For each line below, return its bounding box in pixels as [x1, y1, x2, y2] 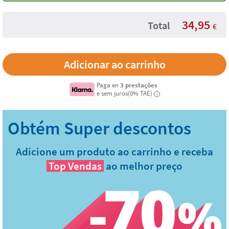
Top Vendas [49, 159, 102, 173]
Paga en [97, 81, 121, 89]
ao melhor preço [106, 159, 182, 173]
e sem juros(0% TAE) [97, 89, 153, 97]
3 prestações [120, 81, 158, 89]
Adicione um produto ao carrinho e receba [16, 145, 213, 158]
